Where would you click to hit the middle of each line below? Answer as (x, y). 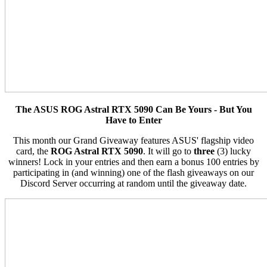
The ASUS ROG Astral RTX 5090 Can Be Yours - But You (133, 109)
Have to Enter (133, 120)
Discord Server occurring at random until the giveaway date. (133, 183)
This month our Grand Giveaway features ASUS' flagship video (133, 140)
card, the (33, 151)
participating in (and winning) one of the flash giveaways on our (133, 172)
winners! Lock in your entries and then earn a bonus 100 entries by (133, 162)
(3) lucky (233, 151)
